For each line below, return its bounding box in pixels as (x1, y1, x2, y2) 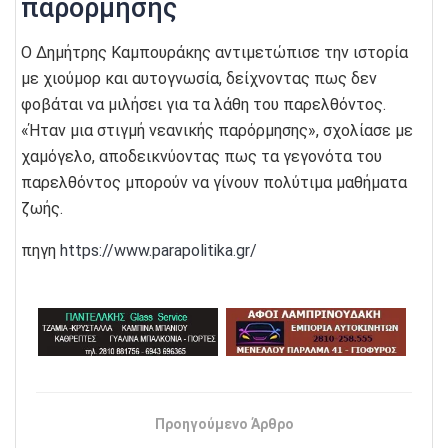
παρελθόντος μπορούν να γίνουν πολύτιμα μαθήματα (21, 172, 407, 192)
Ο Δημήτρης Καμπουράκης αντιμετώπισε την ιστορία (21, 42, 408, 62)
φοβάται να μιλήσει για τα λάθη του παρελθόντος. (21, 94, 386, 114)
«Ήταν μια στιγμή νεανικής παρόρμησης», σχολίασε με (21, 120, 413, 140)
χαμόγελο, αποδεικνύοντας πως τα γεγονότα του (21, 146, 382, 166)
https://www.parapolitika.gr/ (60, 240, 257, 260)
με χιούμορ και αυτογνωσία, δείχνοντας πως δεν (21, 68, 377, 88)
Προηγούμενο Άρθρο (154, 415, 294, 432)
